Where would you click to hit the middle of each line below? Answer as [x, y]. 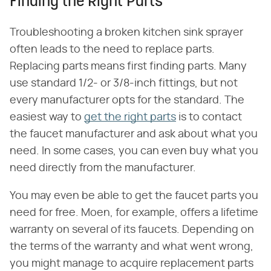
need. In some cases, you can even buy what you [134, 152]
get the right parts [130, 118]
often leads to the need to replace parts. [112, 50]
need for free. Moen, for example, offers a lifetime [134, 213]
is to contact [209, 118]
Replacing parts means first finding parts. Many [128, 67]
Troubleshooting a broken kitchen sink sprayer [126, 33]
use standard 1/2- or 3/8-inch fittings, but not [124, 84]
